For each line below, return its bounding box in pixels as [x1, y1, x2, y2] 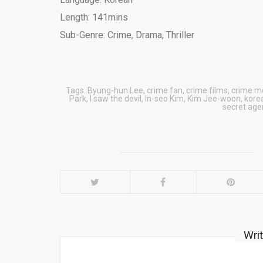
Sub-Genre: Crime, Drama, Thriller [60, 29, 194, 41]
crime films [186, 86, 228, 95]
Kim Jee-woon [187, 94, 241, 103]
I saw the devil [89, 94, 141, 103]
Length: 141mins [60, 12, 128, 23]
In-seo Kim [144, 94, 184, 103]
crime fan [146, 86, 183, 95]
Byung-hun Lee [87, 86, 143, 95]
